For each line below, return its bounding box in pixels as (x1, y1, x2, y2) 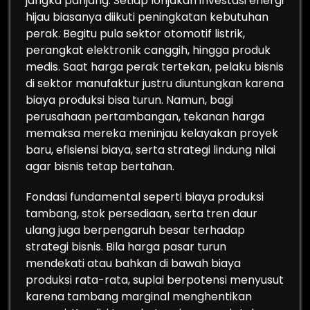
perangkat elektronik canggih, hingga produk (26, 42, 271, 58)
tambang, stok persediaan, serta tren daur (26, 206, 257, 221)
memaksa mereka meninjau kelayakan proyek (26, 125, 278, 141)
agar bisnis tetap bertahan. (26, 158, 174, 174)
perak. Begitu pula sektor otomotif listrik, (26, 26, 245, 42)
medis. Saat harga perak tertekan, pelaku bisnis (26, 59, 284, 75)
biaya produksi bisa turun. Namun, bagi (26, 92, 233, 108)
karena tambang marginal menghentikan (26, 289, 252, 304)
